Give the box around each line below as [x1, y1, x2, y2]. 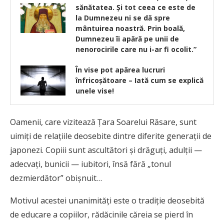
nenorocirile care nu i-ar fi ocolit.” [75, 44, 196, 54]
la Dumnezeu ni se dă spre [75, 13, 170, 23]
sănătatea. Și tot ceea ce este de [75, 2, 195, 12]
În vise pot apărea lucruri [75, 65, 165, 75]
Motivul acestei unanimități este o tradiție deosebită [10, 195, 204, 206]
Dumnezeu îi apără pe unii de [75, 34, 179, 44]
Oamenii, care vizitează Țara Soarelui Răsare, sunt [10, 116, 196, 128]
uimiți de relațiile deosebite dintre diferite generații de [10, 130, 211, 142]
